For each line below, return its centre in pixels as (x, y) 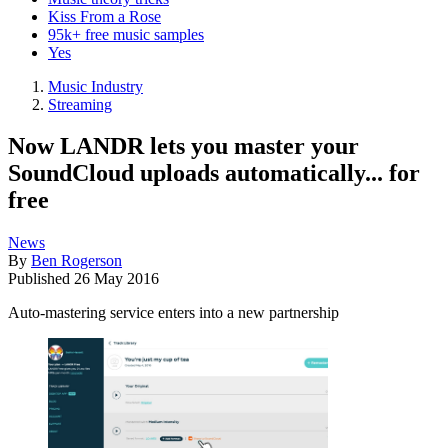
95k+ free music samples (126, 34)
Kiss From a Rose (104, 16)
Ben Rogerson (76, 261)
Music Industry (95, 86)
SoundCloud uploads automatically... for (214, 173)
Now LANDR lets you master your (183, 146)
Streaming (80, 104)
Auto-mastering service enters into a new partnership (173, 313)
